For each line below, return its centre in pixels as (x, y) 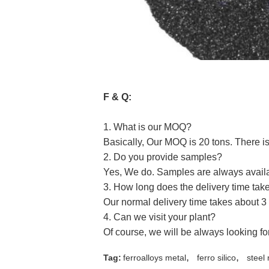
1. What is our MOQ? (147, 127)
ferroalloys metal (155, 258)
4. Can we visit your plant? (159, 217)
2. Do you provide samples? (163, 157)
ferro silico (216, 258)
